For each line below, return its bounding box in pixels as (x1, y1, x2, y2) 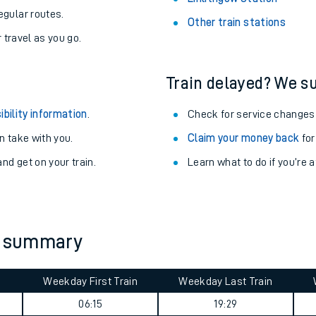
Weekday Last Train (178, 276, 273, 287)
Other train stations (188, 17, 286, 28)
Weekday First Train (43, 276, 138, 287)
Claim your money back (188, 133, 300, 144)
